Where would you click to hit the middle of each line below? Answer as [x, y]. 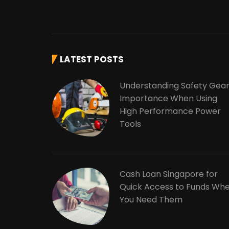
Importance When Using [168, 98]
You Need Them [151, 199]
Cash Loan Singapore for [169, 174]
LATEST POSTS [92, 59]
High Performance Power [170, 111]
